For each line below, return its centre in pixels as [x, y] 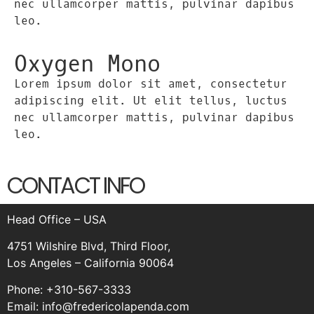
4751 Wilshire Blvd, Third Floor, [89, 246]
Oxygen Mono [87, 65]
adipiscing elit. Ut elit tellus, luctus [151, 101]
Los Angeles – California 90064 [90, 262]
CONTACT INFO [76, 185]
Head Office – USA [57, 219]
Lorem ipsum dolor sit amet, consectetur [151, 84]
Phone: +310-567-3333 [69, 290]
